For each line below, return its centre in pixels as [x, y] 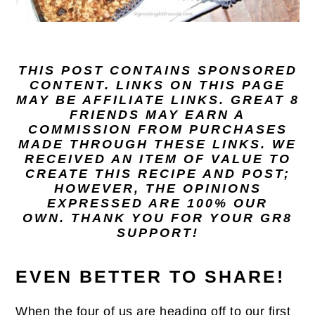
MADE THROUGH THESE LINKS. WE [157, 144]
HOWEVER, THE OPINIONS [157, 188]
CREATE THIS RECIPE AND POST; [157, 174]
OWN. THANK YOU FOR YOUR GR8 [157, 218]
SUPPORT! [157, 233]
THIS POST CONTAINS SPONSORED [157, 70]
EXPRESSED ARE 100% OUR [157, 203]
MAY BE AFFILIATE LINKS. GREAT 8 [157, 100]
